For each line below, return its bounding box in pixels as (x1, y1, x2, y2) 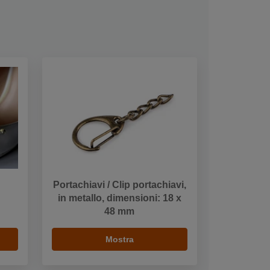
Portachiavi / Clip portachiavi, (52, 180, 186, 190)
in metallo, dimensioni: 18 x (57, 193, 181, 204)
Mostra (105, 234, 134, 245)
